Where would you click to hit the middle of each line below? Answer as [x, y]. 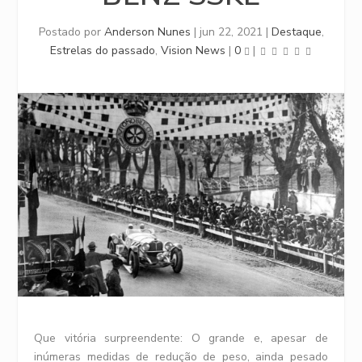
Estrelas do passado [103, 51]
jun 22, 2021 [231, 32]
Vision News [193, 51]
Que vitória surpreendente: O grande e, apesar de [181, 338]
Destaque [296, 32]
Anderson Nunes [147, 32]
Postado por [71, 32]
